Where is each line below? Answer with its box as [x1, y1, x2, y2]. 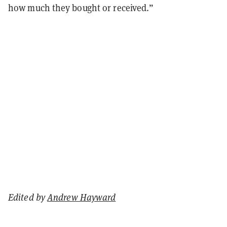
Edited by [8, 191, 47, 203]
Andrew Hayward [47, 191, 116, 203]
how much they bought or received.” [8, 1, 154, 14]
